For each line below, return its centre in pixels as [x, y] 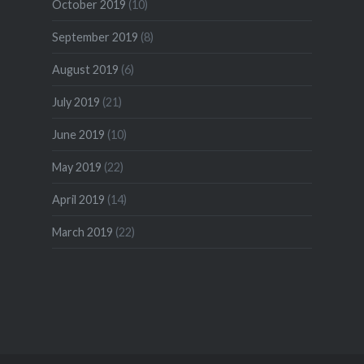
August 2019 [85, 70]
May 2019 [76, 167]
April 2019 [78, 200]
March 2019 [82, 232]
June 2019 [78, 135]
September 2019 [95, 37]
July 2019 [76, 102]
